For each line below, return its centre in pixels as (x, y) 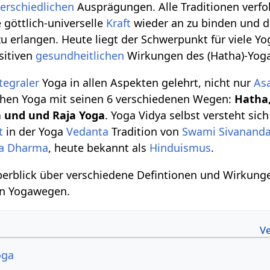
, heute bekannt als (99, 147)
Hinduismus (181, 147)
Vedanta (88, 131)
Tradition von (146, 131)
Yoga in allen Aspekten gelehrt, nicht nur (147, 82)
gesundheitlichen (80, 55)
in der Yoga (35, 131)
